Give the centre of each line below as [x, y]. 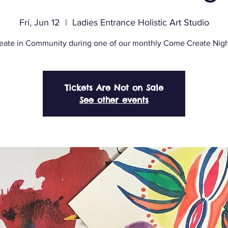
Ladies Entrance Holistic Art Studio [140, 22]
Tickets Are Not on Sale [114, 88]
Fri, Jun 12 [39, 22]
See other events [114, 100]
